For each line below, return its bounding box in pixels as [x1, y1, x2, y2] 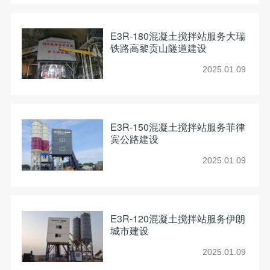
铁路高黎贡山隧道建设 [110, 40, 207, 55]
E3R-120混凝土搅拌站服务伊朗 [110, 211, 245, 225]
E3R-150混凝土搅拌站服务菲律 [110, 120, 245, 134]
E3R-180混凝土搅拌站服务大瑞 [110, 28, 245, 43]
